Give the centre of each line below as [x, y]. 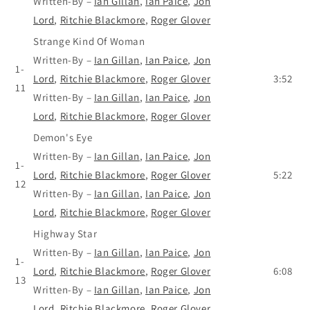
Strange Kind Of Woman [89, 41]
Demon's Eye [63, 137]
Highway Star [65, 233]
